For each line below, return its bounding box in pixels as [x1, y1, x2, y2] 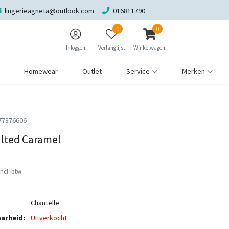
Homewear [24, 66, 58, 76]
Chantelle [31, 198, 60, 208]
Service [126, 66, 150, 76]
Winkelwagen [133, 44, 165, 51]
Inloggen [66, 44, 85, 51]
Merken [182, 66, 205, 76]
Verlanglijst [98, 44, 125, 51]
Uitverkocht [31, 213, 67, 222]
